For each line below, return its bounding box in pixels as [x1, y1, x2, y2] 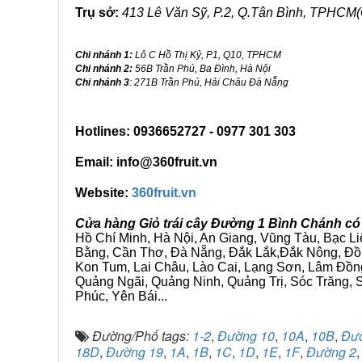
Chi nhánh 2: [75, 63, 133, 74]
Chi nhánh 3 [75, 77, 129, 88]
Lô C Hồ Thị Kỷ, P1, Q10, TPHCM [133, 49, 281, 61]
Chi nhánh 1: [75, 49, 133, 61]
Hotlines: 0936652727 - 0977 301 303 [75, 124, 296, 138]
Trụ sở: [75, 6, 119, 19]
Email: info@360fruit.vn [75, 155, 217, 169]
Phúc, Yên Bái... [75, 289, 167, 303]
